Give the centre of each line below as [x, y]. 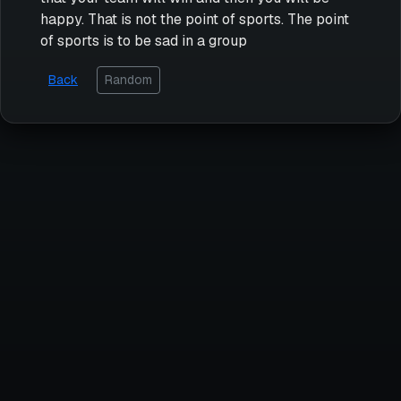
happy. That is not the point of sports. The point [195, 19]
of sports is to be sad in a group [144, 40]
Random [128, 79]
